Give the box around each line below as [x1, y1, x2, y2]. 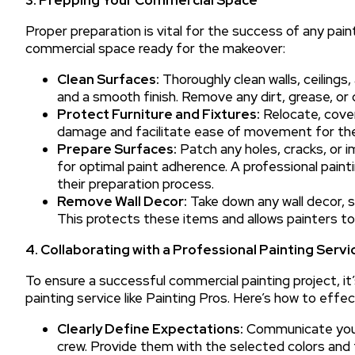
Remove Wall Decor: [57, 192, 187, 210]
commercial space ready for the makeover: [25, 39, 285, 57]
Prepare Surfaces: [57, 139, 177, 158]
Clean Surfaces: [57, 70, 159, 88]
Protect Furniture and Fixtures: [57, 105, 260, 123]
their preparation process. [57, 174, 214, 193]
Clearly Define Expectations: [57, 319, 243, 338]
